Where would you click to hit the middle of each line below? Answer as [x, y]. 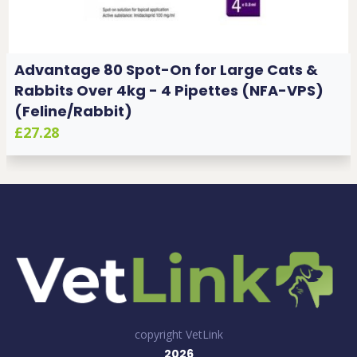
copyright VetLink [178, 334]
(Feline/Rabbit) [73, 111]
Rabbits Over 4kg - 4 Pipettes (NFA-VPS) [169, 90]
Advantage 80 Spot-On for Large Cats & [166, 69]
